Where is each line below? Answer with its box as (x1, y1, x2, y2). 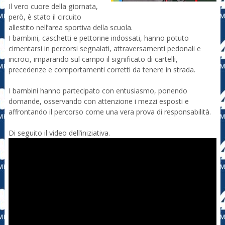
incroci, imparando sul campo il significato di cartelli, (8, 54, 178, 64)
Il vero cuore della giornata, (8, 2, 98, 12)
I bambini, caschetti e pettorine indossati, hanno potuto (8, 33, 189, 43)
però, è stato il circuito (8, 12, 81, 22)
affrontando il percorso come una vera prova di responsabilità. (8, 107, 211, 117)
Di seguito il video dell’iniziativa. (8, 128, 110, 138)
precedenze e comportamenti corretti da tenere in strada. (8, 65, 195, 75)
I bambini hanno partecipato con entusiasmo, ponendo (8, 86, 187, 96)
